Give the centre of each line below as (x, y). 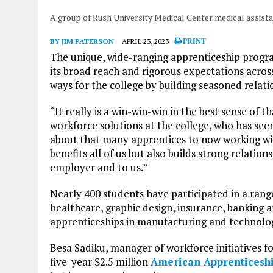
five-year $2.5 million (100, 261)
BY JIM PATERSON (82, 41)
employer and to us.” (99, 167)
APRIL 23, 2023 (145, 41)
